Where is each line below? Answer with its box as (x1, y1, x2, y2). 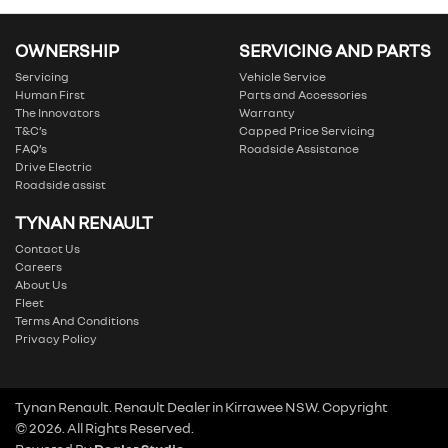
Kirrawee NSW (225, 398, 317, 415)
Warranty (239, 105, 295, 120)
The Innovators (15, 105, 100, 120)
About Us (15, 277, 67, 292)
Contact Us (15, 241, 80, 256)
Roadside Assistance (239, 141, 359, 156)
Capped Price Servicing (239, 123, 375, 138)
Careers (15, 259, 62, 274)
